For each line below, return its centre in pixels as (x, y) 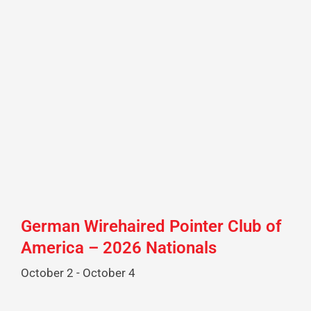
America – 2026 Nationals (119, 248)
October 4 (109, 273)
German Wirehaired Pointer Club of (151, 227)
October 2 (47, 273)
